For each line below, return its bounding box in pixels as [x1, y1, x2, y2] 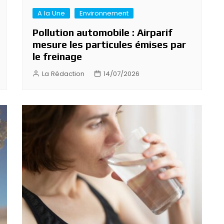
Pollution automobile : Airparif [32, 26, 172, 38]
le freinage [32, 50, 82, 62]
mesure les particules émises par [32, 38, 186, 50]
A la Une [37, 8, 65, 18]
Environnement [79, 8, 128, 18]
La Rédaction [42, 69, 84, 79]
